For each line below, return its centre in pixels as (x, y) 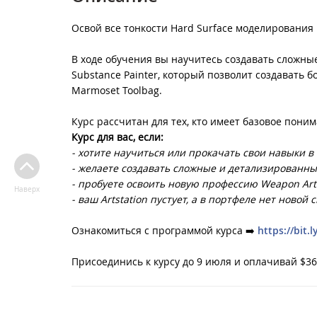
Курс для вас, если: (117, 137)
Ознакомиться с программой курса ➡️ (165, 231)
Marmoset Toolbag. (117, 91)
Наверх (27, 189)
